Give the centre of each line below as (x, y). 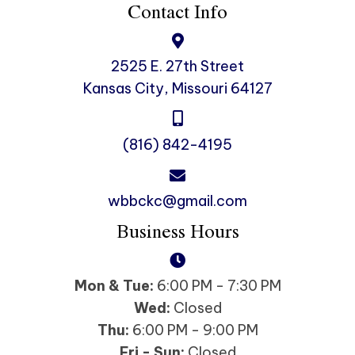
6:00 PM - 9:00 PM (193, 330)
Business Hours (177, 231)
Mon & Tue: (114, 286)
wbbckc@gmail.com (177, 201)
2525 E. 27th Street (177, 67)
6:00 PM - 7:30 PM (217, 286)
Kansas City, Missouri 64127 (177, 89)
